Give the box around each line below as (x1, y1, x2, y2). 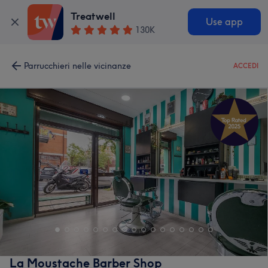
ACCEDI (233, 62, 258, 70)
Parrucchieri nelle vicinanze (24, 60, 131, 71)
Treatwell (71, 10, 116, 23)
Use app (205, 16, 243, 28)
